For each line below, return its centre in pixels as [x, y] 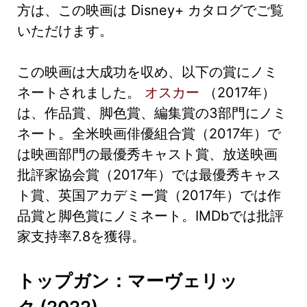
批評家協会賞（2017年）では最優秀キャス [149, 175]
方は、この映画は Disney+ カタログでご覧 [150, 11]
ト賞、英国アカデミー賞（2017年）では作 [149, 196]
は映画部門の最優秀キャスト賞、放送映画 [147, 155]
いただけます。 [65, 31]
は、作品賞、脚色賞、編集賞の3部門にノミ [152, 113]
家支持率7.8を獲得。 [81, 237]
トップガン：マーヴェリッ [127, 281]
